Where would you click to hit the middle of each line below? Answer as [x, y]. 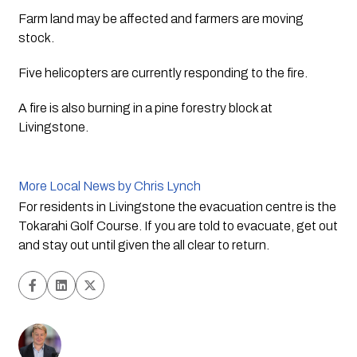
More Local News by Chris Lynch [109, 186]
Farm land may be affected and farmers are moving [161, 19]
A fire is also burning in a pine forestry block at [145, 108]
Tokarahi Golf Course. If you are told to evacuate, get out [178, 226]
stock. [37, 38]
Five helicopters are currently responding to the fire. [164, 73]
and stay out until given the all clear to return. [143, 245]
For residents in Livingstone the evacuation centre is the [177, 207]
